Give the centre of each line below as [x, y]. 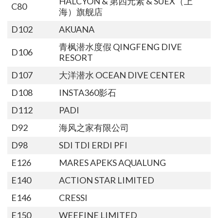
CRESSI [73, 197]
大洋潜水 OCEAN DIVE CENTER [122, 75]
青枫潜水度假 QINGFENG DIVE [120, 46]
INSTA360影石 [87, 92]
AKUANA [76, 29]
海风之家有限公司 [94, 127]
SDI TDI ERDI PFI [93, 145]
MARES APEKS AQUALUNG [112, 162]
